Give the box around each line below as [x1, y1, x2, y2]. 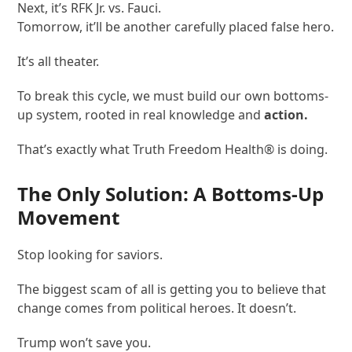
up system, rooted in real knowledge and [17, 105, 262, 123]
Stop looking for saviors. [17, 245, 163, 263]
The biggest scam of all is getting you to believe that [17, 280, 327, 298]
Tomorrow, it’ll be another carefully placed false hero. [17, 17, 335, 35]
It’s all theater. [17, 52, 100, 70]
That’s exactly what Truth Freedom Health [17, 140, 265, 158]
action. [261, 105, 309, 123]
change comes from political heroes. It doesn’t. [17, 299, 297, 317]
